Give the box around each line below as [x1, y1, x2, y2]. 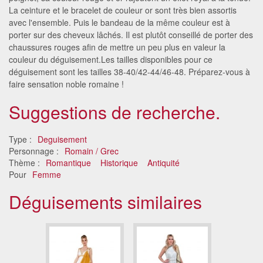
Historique [100, 156, 138, 168]
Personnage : [9, 144, 61, 157]
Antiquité [147, 156, 180, 168]
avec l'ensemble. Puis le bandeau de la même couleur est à [9, 16, 230, 28]
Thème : [9, 156, 42, 168]
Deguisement [38, 133, 87, 145]
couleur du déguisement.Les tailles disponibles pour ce [9, 53, 213, 65]
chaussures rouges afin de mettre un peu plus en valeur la [9, 41, 225, 53]
